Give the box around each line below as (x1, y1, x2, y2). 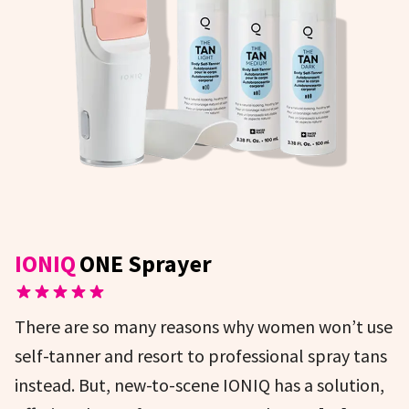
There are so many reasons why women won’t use (15, 315, 393, 338)
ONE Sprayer (79, 248, 212, 278)
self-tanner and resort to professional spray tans (15, 344, 387, 367)
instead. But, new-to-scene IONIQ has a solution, (15, 373, 384, 396)
